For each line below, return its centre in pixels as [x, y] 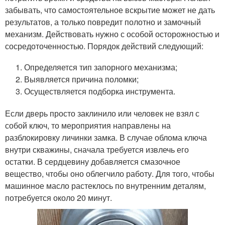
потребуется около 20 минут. [59, 198]
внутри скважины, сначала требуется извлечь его [97, 149]
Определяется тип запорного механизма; [101, 67]
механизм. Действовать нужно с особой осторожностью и [112, 34]
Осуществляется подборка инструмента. [100, 91]
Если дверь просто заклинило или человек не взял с [102, 113]
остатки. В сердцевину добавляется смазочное [93, 161]
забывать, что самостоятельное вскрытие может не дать [110, 10]
